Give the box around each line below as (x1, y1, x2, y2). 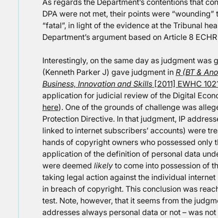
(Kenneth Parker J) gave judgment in (42, 67, 176, 77)
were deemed (42, 161, 94, 170)
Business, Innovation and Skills (42, 79, 152, 89)
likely (94, 161, 113, 170)
